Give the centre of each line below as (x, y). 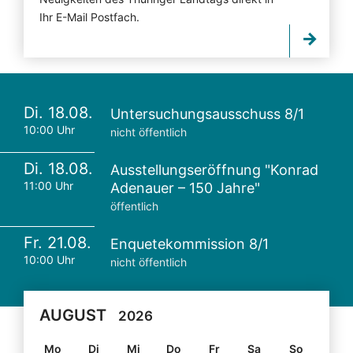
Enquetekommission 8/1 (190, 244)
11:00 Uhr (48, 186)
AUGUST (73, 316)
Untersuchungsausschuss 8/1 (207, 114)
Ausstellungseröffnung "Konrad (214, 170)
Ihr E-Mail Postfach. (89, 17)
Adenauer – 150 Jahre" (185, 188)
